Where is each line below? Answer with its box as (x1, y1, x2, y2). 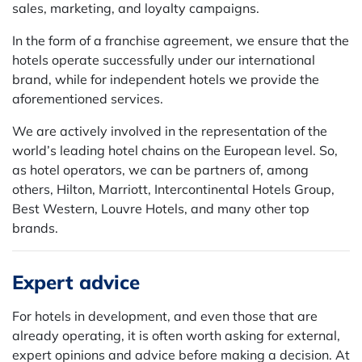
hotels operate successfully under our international (12, 52, 315, 68)
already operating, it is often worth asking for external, (12, 327, 340, 343)
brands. (12, 220, 58, 236)
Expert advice (12, 270, 140, 294)
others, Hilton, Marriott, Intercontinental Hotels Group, (12, 181, 335, 197)
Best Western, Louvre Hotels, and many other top (12, 200, 309, 217)
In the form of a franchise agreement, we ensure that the (12, 32, 349, 48)
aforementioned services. (12, 90, 163, 107)
